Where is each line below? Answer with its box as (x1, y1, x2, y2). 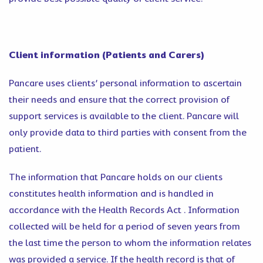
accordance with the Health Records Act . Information (9, 205, 240, 215)
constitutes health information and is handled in (9, 188, 214, 199)
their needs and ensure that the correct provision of (9, 95, 230, 105)
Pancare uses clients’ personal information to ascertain (9, 78, 242, 89)
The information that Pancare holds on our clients (9, 172, 222, 183)
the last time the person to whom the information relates (9, 238, 251, 248)
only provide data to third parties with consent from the (9, 127, 247, 138)
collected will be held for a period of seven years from (9, 221, 240, 232)
